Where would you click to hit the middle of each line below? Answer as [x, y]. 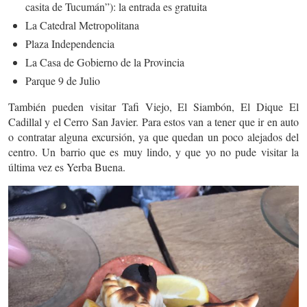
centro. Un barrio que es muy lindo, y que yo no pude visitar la [153, 151]
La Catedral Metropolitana [82, 25]
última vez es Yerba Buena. [67, 167]
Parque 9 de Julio [63, 80]
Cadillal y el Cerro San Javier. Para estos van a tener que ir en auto [153, 121]
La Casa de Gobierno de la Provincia [105, 62]
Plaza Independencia [70, 43]
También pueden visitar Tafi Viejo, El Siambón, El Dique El [153, 106]
